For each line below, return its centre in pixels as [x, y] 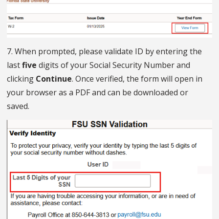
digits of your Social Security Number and [113, 65]
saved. [18, 106]
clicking [21, 79]
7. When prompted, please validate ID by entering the [104, 52]
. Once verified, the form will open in [137, 79]
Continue [54, 79]
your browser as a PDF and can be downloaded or [98, 93]
